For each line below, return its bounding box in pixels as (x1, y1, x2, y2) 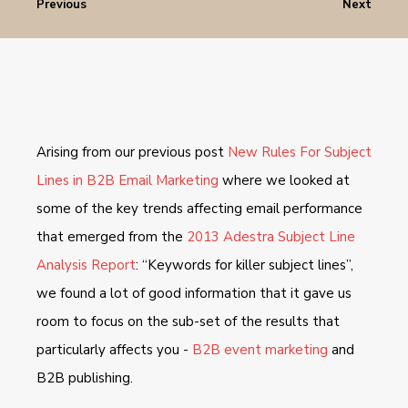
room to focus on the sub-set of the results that (36, 311, 340, 331)
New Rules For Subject (228, 142, 372, 161)
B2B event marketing (192, 340, 328, 359)
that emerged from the (36, 227, 187, 246)
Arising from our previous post (36, 142, 228, 161)
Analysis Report (36, 255, 136, 274)
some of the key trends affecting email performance (36, 199, 362, 218)
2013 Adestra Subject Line (187, 227, 355, 246)
